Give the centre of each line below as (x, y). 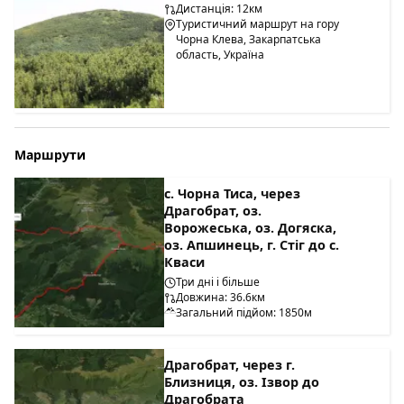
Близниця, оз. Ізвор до (242, 381)
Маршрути (50, 154)
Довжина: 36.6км (221, 297)
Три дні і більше (218, 281)
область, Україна (220, 55)
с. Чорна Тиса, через (233, 193)
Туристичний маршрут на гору (258, 24)
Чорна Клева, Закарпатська (249, 40)
